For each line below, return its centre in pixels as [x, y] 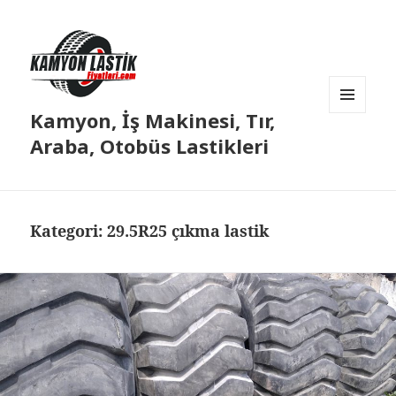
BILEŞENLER [362, 150]
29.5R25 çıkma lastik [188, 231]
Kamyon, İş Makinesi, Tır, [153, 121]
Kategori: [69, 231]
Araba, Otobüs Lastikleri [150, 146]
